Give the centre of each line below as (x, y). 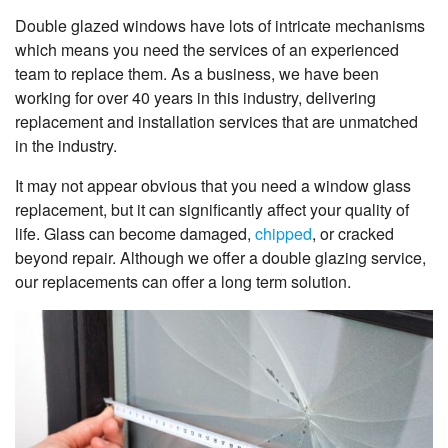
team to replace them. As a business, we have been (197, 74)
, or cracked (353, 234)
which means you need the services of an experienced (207, 50)
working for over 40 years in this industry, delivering (195, 98)
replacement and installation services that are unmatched (216, 122)
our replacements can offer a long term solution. (183, 282)
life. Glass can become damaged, (135, 234)
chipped (283, 234)
